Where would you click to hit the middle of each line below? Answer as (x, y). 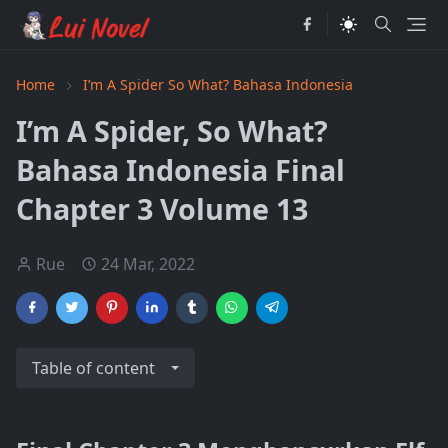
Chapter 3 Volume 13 (162, 208)
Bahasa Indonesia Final (180, 169)
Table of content (93, 368)
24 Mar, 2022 (148, 264)
